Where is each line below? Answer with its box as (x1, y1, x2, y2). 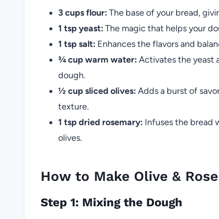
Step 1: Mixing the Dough (41, 195, 182, 209)
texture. (58, 101, 89, 112)
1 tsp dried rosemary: (58, 116, 143, 128)
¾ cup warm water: (58, 54, 137, 65)
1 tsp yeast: (58, 22, 103, 34)
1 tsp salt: (58, 38, 95, 49)
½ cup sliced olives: (58, 85, 136, 96)
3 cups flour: (58, 7, 107, 18)
